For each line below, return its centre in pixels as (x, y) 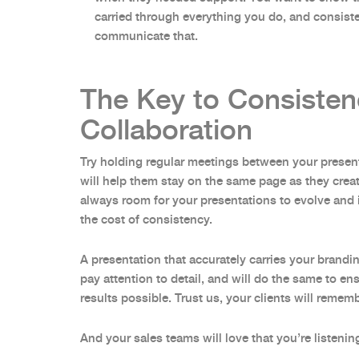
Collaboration (166, 129)
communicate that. (146, 36)
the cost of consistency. (148, 220)
